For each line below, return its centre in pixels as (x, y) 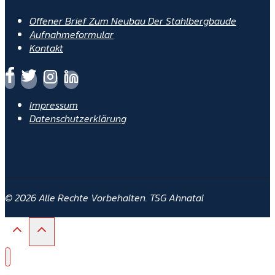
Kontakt (46, 48)
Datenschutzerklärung (78, 118)
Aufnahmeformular (72, 34)
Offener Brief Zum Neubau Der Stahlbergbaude (133, 21)
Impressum (54, 105)
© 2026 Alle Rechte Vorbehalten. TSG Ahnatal (104, 197)
